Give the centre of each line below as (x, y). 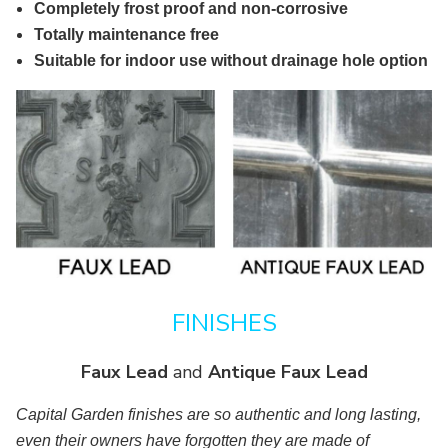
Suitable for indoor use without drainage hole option (231, 60)
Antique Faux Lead (287, 372)
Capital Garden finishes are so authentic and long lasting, (218, 415)
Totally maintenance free (127, 34)
